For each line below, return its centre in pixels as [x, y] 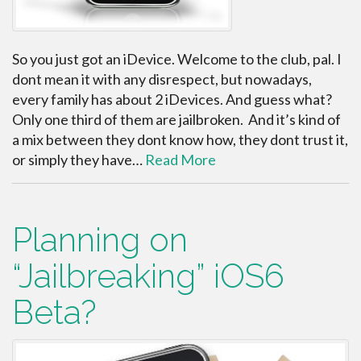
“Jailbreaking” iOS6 [148, 276]
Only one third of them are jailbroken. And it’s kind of [176, 119]
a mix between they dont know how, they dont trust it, [180, 139]
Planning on [100, 239]
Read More [180, 159]
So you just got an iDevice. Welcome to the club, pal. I [177, 58]
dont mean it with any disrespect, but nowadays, [162, 79]
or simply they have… [79, 159]
